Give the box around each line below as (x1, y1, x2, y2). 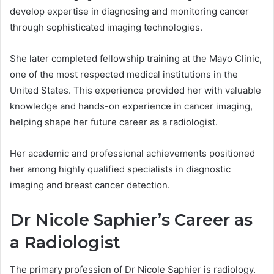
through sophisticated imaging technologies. (10, 21, 202, 33)
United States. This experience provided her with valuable (10, 84, 261, 96)
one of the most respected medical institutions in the (10, 68, 238, 80)
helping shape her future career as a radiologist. (10, 116, 218, 128)
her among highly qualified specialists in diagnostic (10, 163, 231, 175)
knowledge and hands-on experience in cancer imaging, (10, 100, 253, 112)
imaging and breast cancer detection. (10, 179, 170, 191)
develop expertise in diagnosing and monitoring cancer (10, 5, 249, 17)
